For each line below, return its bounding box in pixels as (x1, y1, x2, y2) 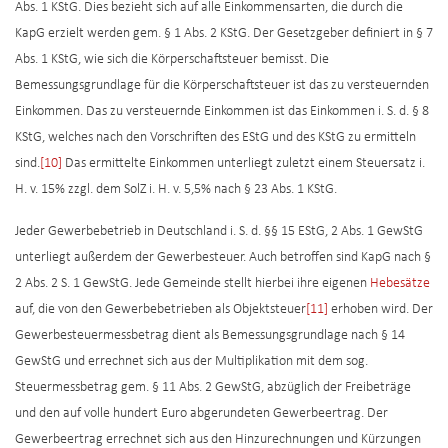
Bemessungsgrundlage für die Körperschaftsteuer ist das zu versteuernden (15, 78, 429, 94)
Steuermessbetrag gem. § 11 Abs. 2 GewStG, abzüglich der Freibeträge (15, 380, 411, 396)
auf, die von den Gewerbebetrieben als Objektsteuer (15, 302, 306, 318)
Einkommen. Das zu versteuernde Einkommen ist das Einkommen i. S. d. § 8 (15, 104, 429, 120)
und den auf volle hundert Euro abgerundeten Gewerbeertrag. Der (15, 406, 388, 422)
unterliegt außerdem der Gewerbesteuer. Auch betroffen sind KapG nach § (15, 250, 431, 266)
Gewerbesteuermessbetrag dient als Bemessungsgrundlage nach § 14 (15, 328, 405, 344)
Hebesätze (370, 276, 430, 292)
